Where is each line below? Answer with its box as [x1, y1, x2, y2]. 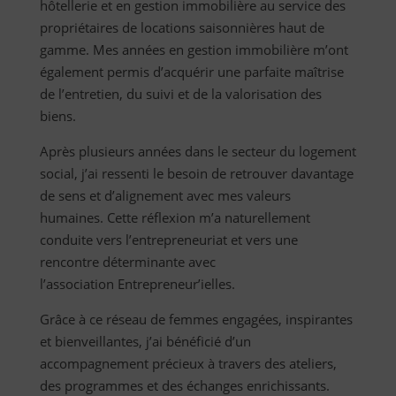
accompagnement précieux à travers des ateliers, [39, 354, 337, 373]
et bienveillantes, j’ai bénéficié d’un [39, 332, 251, 351]
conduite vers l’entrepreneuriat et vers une [39, 231, 298, 249]
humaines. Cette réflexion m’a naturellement [39, 209, 310, 227]
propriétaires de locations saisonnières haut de [39, 19, 324, 37]
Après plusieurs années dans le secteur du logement [39, 142, 356, 161]
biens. [39, 107, 76, 126]
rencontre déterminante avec [39, 253, 216, 271]
